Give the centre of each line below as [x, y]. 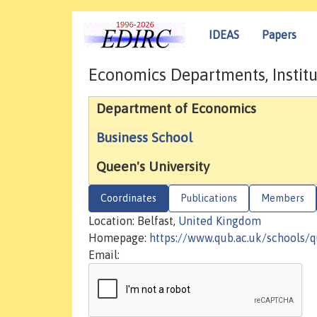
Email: [104, 255]
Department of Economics [176, 109]
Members [283, 198]
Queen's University [153, 167]
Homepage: [119, 238]
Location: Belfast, [133, 221]
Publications [209, 198]
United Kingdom [220, 221]
